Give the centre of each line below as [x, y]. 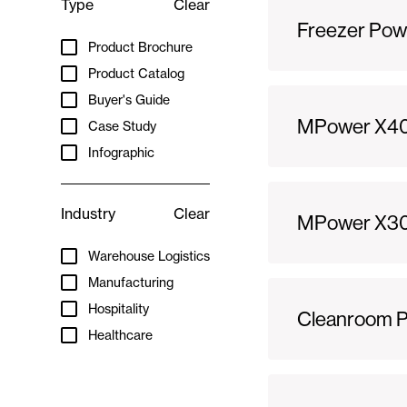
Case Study [123, 126]
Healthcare [121, 335]
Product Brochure [141, 47]
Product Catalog [137, 73]
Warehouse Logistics [149, 256]
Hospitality [119, 308]
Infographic [122, 152]
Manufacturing [131, 282]
